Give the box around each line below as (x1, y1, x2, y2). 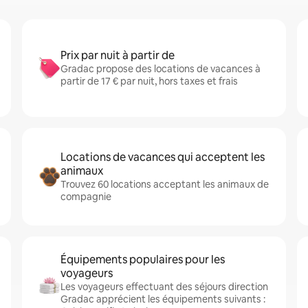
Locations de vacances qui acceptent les (60, 150, 265, 164)
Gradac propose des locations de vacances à (60, 63, 261, 75)
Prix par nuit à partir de (60, 48, 175, 63)
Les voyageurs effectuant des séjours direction (60, 280, 268, 293)
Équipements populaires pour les (60, 252, 225, 267)
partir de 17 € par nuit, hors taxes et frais (60, 75, 238, 87)
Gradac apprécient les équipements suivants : (60, 293, 265, 305)
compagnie (60, 190, 111, 203)
